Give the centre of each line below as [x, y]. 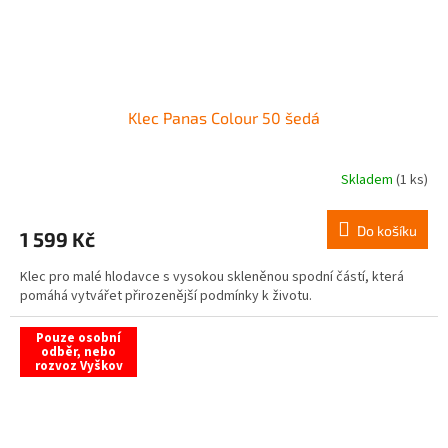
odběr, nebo [78, 351]
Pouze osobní [78, 337]
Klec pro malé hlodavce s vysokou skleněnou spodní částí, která [212, 276]
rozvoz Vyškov [78, 365]
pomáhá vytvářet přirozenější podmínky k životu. [166, 295]
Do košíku [387, 230]
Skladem [368, 180]
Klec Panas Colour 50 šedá [224, 117]
